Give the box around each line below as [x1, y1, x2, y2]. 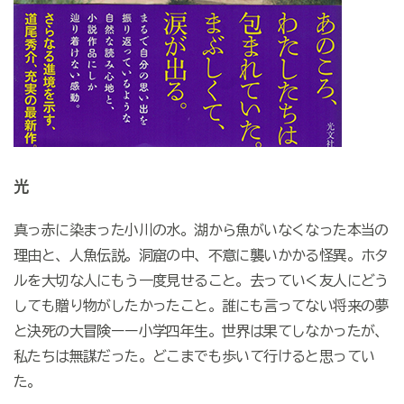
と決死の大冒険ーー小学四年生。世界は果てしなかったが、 [13, 324, 389, 339]
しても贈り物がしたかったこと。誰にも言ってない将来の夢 [13, 298, 389, 314]
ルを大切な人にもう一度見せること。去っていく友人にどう [13, 273, 389, 289]
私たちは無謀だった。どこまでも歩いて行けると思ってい [13, 349, 375, 364]
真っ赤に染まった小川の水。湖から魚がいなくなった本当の [13, 223, 389, 238]
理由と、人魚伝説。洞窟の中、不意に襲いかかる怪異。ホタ [13, 248, 389, 263]
